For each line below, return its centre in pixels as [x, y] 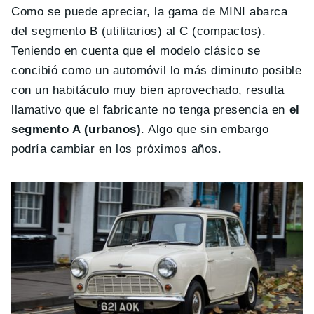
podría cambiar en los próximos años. [117, 149]
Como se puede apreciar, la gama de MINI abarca [150, 12]
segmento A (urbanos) [76, 130]
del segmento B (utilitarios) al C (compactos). [139, 32]
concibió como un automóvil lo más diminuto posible [157, 71]
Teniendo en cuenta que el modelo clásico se [136, 51]
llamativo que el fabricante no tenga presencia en [150, 110]
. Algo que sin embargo [205, 130]
